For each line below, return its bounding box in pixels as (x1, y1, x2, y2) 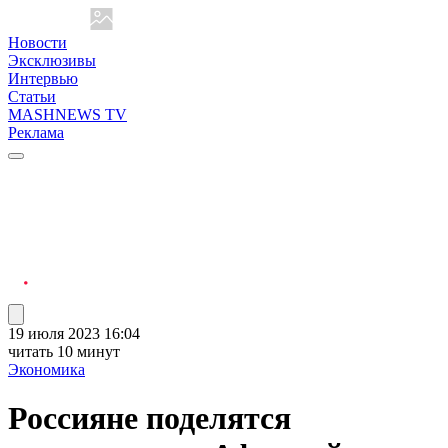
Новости (8, 34, 67, 51)
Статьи (8, 88, 56, 105)
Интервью (8, 70, 78, 87)
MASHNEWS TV (8, 106, 127, 123)
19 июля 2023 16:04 (8, 325, 140, 342)
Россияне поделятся (8, 400, 291, 437)
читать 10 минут (8, 343, 120, 360)
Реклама (8, 124, 64, 141)
